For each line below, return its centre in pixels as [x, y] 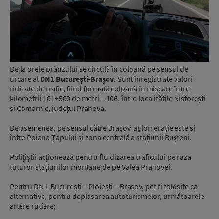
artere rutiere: [33, 206]
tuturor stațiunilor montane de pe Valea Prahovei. [91, 167]
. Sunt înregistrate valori [153, 79]
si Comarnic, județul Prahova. [58, 108]
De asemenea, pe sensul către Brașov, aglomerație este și [102, 128]
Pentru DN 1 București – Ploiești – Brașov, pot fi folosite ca [104, 186]
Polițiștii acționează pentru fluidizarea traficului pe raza [100, 157]
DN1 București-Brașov [76, 79]
